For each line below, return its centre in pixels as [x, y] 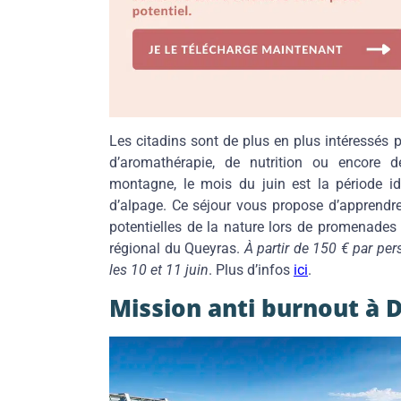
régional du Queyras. [177, 249]
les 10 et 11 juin [159, 270]
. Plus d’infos [251, 270]
